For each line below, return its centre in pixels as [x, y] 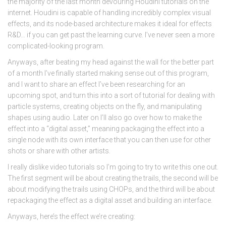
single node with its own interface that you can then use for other [109, 140]
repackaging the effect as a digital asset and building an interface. [110, 200]
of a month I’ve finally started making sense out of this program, [108, 73]
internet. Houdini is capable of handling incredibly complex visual [109, 13]
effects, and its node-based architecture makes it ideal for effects [110, 24]
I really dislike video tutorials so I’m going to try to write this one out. [113, 167]
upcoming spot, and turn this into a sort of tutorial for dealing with [111, 95]
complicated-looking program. [56, 46]
